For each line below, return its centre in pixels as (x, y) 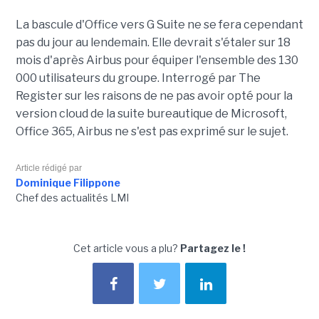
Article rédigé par (48, 168)
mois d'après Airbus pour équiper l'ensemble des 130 (157, 61)
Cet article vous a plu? (127, 249)
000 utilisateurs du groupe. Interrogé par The (138, 78)
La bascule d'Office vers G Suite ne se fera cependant (159, 25)
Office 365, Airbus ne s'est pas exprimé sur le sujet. (152, 132)
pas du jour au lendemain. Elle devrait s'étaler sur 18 (153, 43)
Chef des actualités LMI (72, 198)
